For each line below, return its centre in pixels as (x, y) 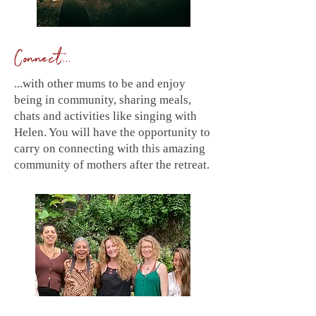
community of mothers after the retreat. (112, 165)
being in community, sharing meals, (103, 100)
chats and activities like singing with (105, 116)
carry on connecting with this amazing (110, 148)
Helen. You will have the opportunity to (112, 132)
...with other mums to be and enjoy (100, 84)
